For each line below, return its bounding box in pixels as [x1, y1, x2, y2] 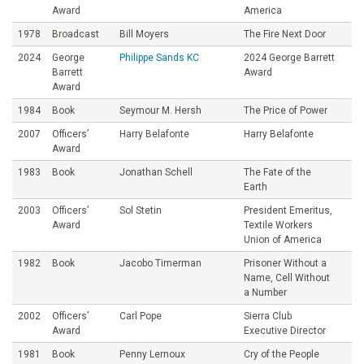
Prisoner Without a [244, 257, 327, 269]
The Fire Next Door [244, 28, 326, 40]
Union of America [244, 233, 322, 245]
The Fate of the [244, 166, 311, 178]
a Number [244, 286, 287, 298]
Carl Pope [119, 310, 162, 322]
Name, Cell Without [244, 271, 330, 284]
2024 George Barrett [244, 51, 335, 63]
